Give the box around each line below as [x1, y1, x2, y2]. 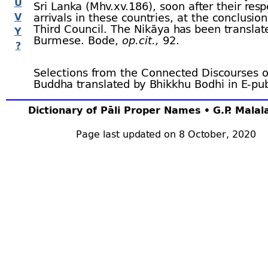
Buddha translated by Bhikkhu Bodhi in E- [33, 77, 251, 91]
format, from [33, 88, 104, 102]
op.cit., [122, 33, 159, 47]
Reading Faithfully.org [104, 88, 217, 102]
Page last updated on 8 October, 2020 [75, 127, 256, 140]
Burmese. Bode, [33, 33, 122, 47]
